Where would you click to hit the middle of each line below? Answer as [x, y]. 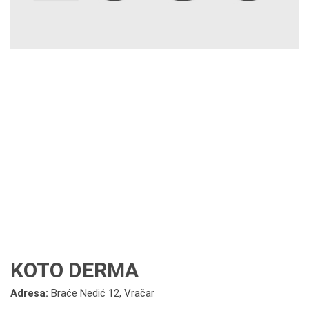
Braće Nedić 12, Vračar [103, 293]
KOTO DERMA [74, 270]
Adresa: [31, 293]
